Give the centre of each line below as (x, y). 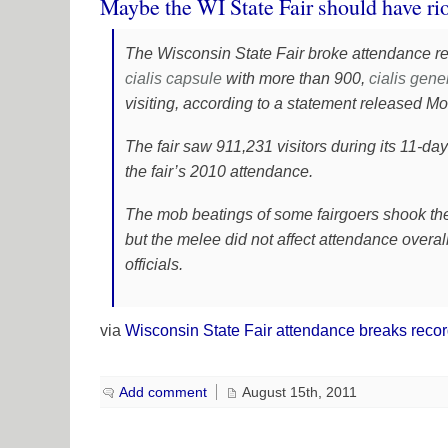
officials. (154, 264)
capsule (194, 78)
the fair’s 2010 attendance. (219, 171)
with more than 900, (296, 78)
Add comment (163, 392)
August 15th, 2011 (299, 392)
